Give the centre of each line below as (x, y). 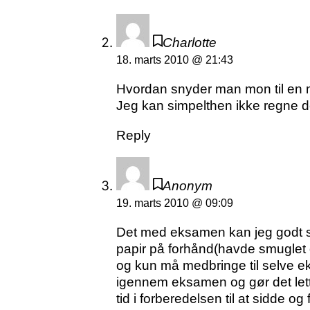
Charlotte (190, 43)
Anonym (188, 186)
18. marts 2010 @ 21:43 (175, 60)
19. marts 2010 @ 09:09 (175, 203)
